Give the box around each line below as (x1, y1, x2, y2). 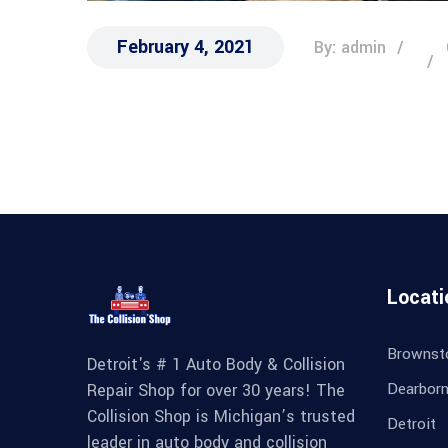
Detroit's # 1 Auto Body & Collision (87, 353, 345, 377)
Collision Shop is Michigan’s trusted (87, 405, 355, 429)
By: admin (314, 36, 386, 60)
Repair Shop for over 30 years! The (87, 379, 345, 403)
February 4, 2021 (117, 34, 254, 61)
